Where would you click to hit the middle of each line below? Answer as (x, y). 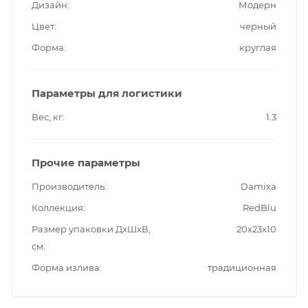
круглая (258, 47)
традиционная (242, 267)
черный (258, 26)
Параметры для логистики (107, 93)
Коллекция (57, 207)
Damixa (258, 186)
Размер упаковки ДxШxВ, (91, 229)
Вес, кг (47, 117)
